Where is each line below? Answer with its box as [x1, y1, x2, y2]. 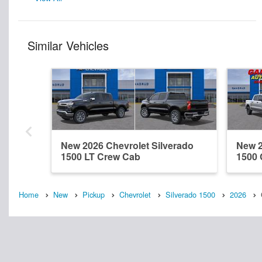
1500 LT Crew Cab [61, 150, 140, 164]
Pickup [82, 189, 105, 201]
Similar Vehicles [27, 37, 109, 54]
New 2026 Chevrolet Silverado [61, 139, 194, 153]
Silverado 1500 [166, 189, 215, 201]
